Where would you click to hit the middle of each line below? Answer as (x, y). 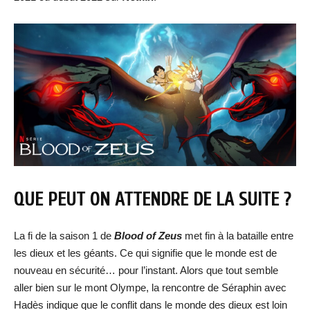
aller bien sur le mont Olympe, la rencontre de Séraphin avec (150, 288)
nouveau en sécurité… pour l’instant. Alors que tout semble (146, 271)
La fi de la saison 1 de (64, 236)
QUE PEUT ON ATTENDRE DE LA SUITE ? (152, 200)
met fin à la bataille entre (238, 236)
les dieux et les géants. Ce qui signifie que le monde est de (145, 253)
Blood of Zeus (148, 236)
